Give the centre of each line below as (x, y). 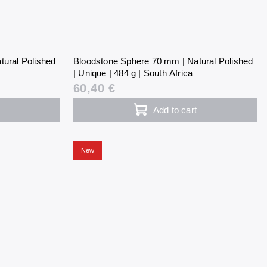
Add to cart (175, 110)
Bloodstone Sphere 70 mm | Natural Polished (163, 61)
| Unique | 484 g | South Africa (133, 73)
